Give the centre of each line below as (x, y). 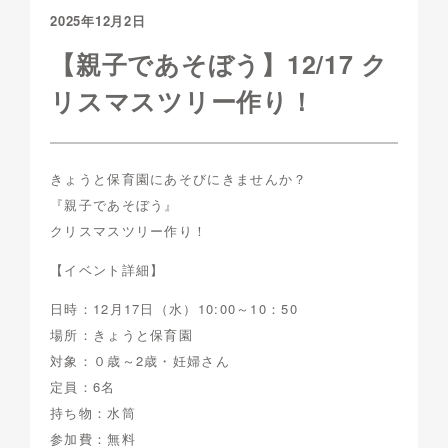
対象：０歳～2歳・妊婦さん (140, 361)
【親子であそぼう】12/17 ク (219, 64)
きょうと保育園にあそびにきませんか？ (179, 179)
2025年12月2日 (98, 21)
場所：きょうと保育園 (121, 335)
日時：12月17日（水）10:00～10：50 (174, 309)
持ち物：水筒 (93, 413)
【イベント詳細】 (107, 270)
